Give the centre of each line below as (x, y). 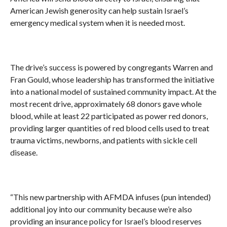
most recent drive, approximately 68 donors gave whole (106, 103)
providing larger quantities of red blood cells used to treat (109, 128)
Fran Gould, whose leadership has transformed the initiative (112, 79)
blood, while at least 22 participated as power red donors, (109, 116)
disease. (24, 152)
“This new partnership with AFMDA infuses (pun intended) (110, 197)
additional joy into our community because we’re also (101, 209)
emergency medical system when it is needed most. (97, 22)
